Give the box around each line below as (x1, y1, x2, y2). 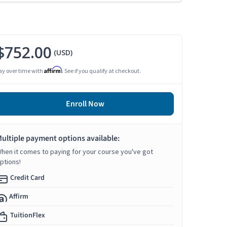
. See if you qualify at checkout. (62, 67, 141, 75)
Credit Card (10, 173, 45, 183)
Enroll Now (65, 98, 104, 110)
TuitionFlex (10, 210, 45, 221)
